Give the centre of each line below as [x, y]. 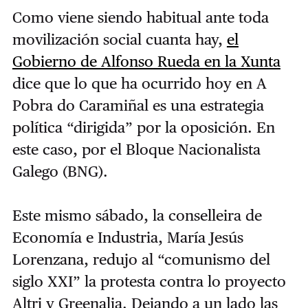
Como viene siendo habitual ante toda [140, 18]
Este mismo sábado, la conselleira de [137, 216]
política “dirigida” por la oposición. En [143, 128]
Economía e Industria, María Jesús [128, 238]
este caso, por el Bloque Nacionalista [136, 150]
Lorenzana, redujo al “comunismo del [141, 260]
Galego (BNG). [60, 172]
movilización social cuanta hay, [119, 40]
